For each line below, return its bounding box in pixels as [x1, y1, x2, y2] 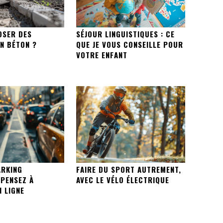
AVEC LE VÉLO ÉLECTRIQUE [76, 174, 169, 185]
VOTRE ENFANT [76, 49, 127, 61]
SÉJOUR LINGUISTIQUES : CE [76, 28, 175, 40]
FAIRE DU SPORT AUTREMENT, [76, 163, 181, 175]
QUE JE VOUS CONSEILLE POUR [76, 39, 183, 50]
